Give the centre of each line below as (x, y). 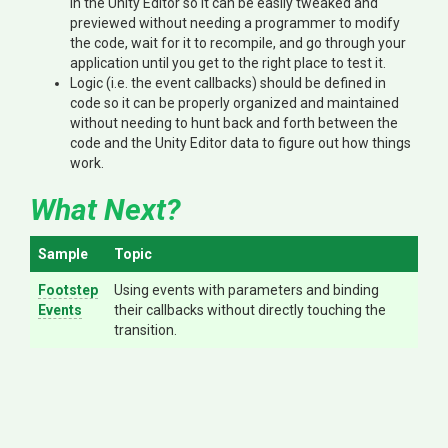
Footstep (68, 289)
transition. (145, 329)
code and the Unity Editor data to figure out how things (240, 142)
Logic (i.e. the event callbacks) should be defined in (228, 82)
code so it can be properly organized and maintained (234, 102)
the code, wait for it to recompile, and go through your (238, 42)
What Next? (105, 209)
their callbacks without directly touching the (250, 309)
